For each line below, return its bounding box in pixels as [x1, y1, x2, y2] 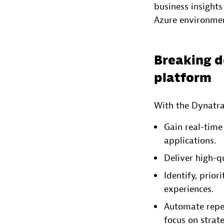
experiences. [164, 183, 213, 195]
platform [154, 69, 211, 86]
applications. [164, 134, 216, 146]
